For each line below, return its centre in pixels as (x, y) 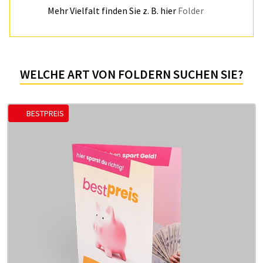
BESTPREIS (45, 113)
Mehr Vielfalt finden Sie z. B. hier (113, 10)
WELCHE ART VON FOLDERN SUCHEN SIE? (131, 74)
